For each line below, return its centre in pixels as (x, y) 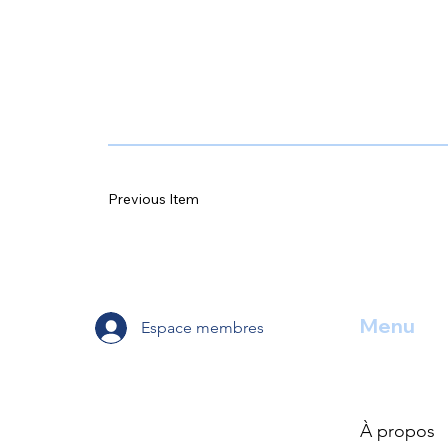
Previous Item (153, 198)
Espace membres (202, 327)
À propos (397, 430)
